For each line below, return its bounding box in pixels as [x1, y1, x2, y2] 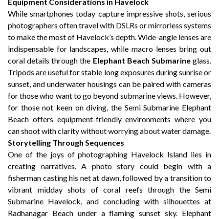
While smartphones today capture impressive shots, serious [8, 9, 211, 18]
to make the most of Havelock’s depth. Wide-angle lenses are [8, 32, 211, 42]
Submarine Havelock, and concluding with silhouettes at [8, 197, 211, 206]
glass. [190, 56, 212, 65]
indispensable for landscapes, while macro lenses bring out [8, 44, 211, 53]
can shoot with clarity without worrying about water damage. [8, 126, 211, 135]
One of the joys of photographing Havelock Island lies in [8, 150, 211, 159]
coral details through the [8, 56, 93, 65]
